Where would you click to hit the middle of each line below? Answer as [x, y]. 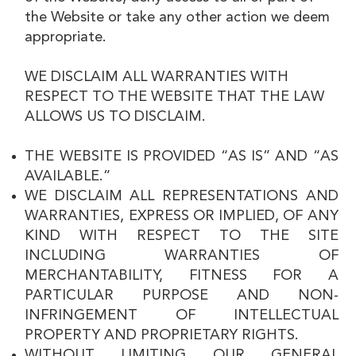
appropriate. [66, 37]
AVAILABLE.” [68, 176]
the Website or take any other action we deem [178, 17]
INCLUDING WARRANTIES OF [182, 255]
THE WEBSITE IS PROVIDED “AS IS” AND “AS [182, 156]
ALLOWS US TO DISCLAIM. [116, 116]
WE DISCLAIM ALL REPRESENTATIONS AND [182, 196]
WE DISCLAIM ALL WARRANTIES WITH [157, 77]
